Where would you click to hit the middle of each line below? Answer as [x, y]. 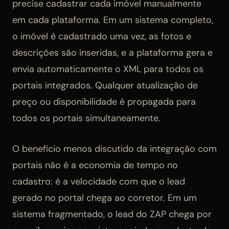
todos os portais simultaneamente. [86, 118]
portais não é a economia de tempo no [95, 165]
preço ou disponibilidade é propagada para [104, 102]
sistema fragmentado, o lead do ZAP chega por [112, 214]
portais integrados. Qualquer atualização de [105, 86]
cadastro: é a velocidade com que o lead [99, 182]
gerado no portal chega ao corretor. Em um [105, 198]
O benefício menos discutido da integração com [114, 149]
